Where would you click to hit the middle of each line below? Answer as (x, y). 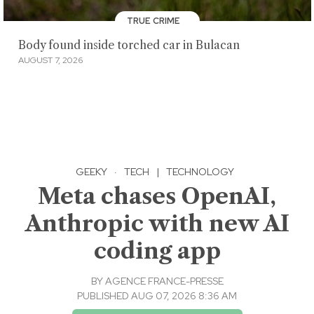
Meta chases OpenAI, (157, 196)
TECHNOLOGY (200, 172)
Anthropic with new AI (157, 224)
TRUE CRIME (155, 21)
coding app (157, 251)
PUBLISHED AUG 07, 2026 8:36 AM (157, 296)
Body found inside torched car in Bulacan (129, 45)
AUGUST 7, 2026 (50, 61)
